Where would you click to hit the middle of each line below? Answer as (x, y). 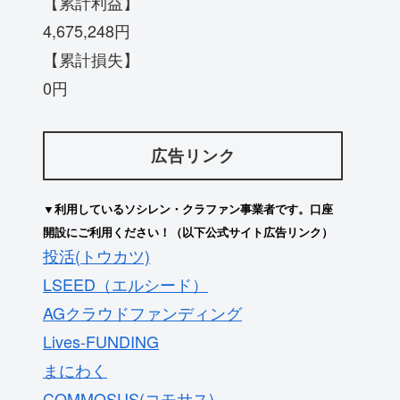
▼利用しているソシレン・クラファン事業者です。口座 (188, 208)
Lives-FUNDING (101, 341)
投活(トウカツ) (96, 255)
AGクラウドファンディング (142, 312)
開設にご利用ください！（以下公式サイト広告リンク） (188, 231)
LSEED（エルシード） (125, 283)
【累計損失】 (91, 59)
